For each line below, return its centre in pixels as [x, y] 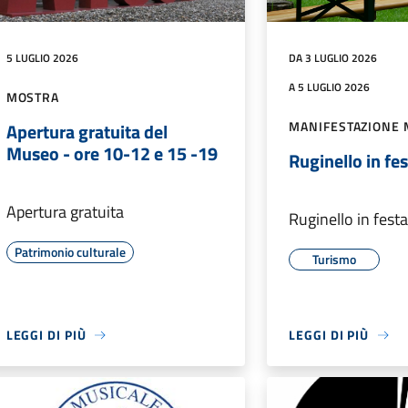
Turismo [335, 260]
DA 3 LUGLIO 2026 [333, 58]
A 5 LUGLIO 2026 [330, 87]
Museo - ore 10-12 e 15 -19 [112, 154]
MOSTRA [33, 97]
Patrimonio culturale [70, 252]
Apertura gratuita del [87, 132]
